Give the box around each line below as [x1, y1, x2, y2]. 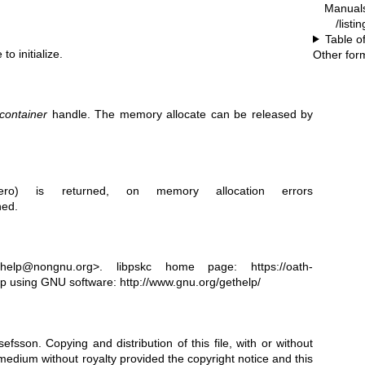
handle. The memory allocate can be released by [47, 108, 314, 121]
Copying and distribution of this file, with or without [46, 336, 314, 350]
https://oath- [251, 260, 313, 274]
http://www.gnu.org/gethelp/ [119, 275, 261, 289]
